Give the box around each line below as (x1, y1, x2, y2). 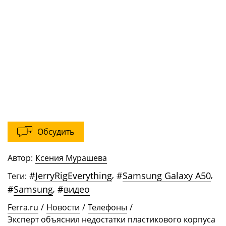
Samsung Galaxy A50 (123, 169, 211, 182)
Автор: (8, 152, 33, 164)
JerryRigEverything (35, 169, 112, 182)
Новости (46, 202, 80, 213)
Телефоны (88, 202, 127, 213)
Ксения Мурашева (35, 152, 107, 164)
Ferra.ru (8, 202, 38, 213)
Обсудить (37, 126, 74, 138)
